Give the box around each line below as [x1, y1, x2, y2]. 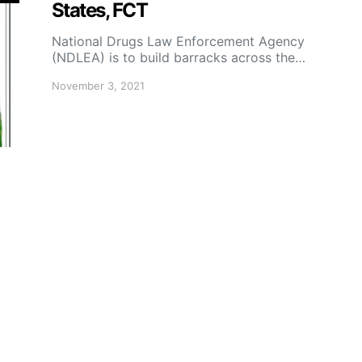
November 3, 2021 [52, 79, 145, 92]
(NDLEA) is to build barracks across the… [52, 49, 305, 65]
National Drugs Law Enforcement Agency [52, 33, 305, 49]
